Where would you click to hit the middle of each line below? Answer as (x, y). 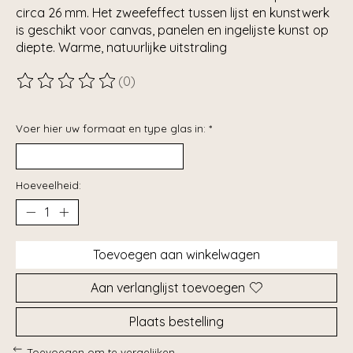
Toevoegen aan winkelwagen (176, 254)
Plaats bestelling (176, 321)
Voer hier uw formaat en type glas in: (112, 128)
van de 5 (247, 89)
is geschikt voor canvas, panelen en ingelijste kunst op (172, 30)
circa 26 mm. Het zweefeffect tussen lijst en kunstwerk (173, 13)
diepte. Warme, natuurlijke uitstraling (121, 48)
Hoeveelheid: (48, 185)
